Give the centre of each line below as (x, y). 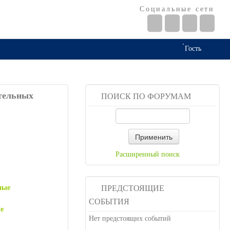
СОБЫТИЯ (109, 202)
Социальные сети (177, 9)
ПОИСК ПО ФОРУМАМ (146, 96)
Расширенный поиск (148, 154)
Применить (154, 137)
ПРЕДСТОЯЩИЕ (133, 188)
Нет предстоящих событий (130, 218)
